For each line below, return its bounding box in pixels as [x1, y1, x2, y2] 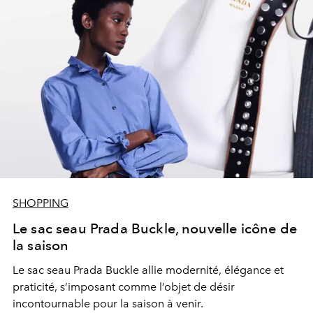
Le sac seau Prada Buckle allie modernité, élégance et [13, 263, 284, 277]
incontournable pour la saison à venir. [13, 296, 203, 310]
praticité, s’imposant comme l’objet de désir [13, 279, 235, 293]
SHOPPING [13, 196, 68, 210]
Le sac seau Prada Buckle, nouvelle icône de [13, 219, 297, 237]
